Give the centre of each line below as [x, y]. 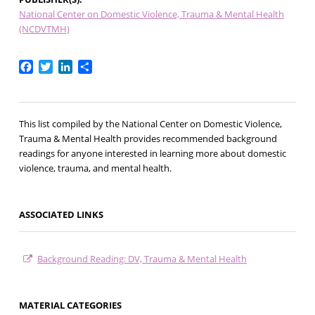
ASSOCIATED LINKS [61, 215]
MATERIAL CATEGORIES [70, 306]
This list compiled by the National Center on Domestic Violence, [150, 124]
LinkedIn [94, 66]
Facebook [58, 66]
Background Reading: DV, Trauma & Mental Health [142, 259]
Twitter [71, 66]
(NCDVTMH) [44, 28]
